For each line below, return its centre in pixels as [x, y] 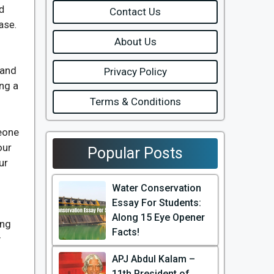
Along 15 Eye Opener [158, 217]
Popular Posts [135, 153]
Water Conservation [156, 188]
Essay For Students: [156, 203]
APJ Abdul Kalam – [153, 259]
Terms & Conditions [135, 102]
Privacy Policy [135, 72]
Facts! [125, 232]
